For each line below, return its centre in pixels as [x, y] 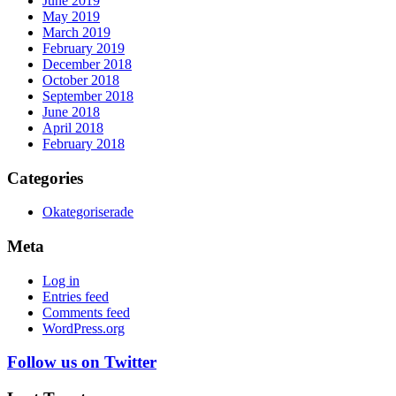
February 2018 [84, 143]
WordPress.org [84, 328]
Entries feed [76, 296]
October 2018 [81, 80]
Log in [61, 280]
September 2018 [88, 95]
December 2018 [87, 64]
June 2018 [71, 111]
